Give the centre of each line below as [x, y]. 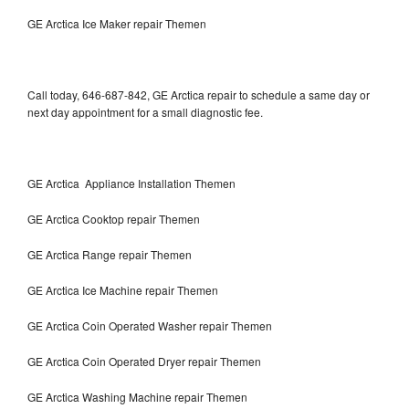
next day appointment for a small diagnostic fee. [145, 111]
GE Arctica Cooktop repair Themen [114, 218]
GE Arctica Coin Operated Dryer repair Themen [144, 361]
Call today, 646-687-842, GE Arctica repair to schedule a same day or [199, 94]
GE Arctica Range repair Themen [110, 254]
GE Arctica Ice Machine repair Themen [123, 289]
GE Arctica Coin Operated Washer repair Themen [150, 325]
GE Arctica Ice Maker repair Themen [117, 23]
